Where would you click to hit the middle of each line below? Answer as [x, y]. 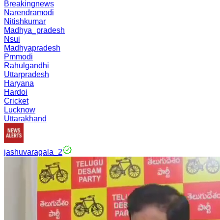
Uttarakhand [25, 119]
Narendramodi [29, 13]
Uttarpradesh [27, 74]
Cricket [16, 101]
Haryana [19, 83]
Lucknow [20, 110]
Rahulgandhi [27, 66]
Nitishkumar [25, 21]
